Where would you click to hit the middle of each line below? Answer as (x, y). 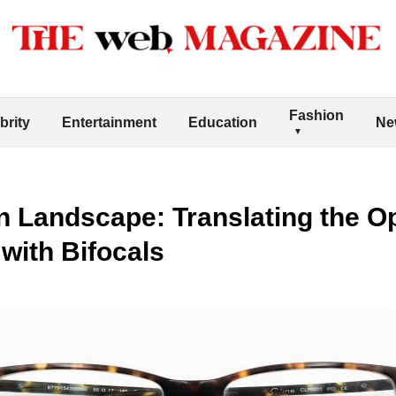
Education (223, 122)
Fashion (316, 115)
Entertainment (109, 122)
